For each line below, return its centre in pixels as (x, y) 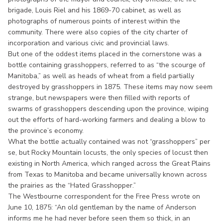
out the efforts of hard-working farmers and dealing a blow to (107, 119)
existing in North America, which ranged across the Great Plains (109, 163)
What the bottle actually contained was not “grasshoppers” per (109, 141)
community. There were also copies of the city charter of (98, 32)
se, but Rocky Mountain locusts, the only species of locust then (108, 152)
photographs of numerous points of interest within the (94, 21)
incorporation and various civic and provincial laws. (89, 43)
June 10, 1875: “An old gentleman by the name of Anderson (102, 207)
